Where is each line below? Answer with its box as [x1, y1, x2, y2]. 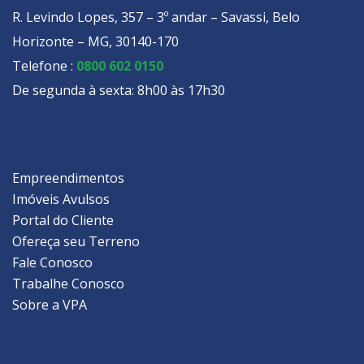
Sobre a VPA [12, 295, 87, 314]
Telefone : [12, 56, 76, 75]
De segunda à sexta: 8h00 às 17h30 [12, 80, 225, 99]
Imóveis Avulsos [12, 189, 110, 208]
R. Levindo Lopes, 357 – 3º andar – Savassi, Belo [12, 7, 300, 26]
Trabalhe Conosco [12, 274, 124, 292]
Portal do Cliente [12, 210, 114, 229]
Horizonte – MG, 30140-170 [12, 32, 179, 50]
